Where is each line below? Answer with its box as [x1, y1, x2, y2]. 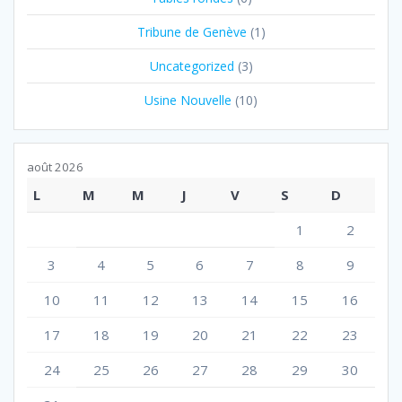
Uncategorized [149, 57, 234, 74]
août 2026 [27, 158, 83, 175]
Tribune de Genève [136, 22, 247, 40]
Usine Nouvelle [144, 91, 232, 109]
